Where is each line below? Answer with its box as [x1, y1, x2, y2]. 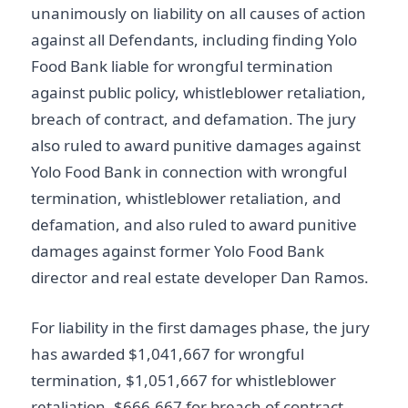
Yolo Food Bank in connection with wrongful [31, 161, 347, 182]
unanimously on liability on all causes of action [31, 3, 366, 24]
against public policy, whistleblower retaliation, [31, 82, 366, 103]
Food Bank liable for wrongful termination [31, 56, 333, 76]
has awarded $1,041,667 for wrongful [31, 342, 304, 364]
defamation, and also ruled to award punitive [31, 214, 357, 235]
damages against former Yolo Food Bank [31, 240, 324, 261]
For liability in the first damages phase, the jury [31, 316, 370, 338]
